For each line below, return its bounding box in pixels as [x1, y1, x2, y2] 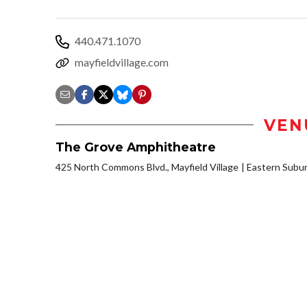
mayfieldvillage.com [75, 55, 169, 69]
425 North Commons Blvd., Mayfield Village [56, 160, 238, 173]
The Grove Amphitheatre [56, 139, 216, 154]
